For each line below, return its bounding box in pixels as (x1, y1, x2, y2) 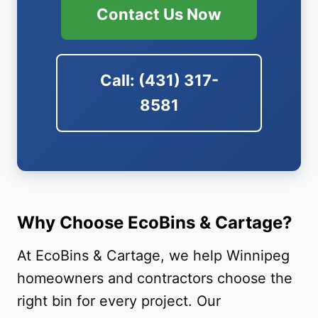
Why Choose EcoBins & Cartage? (17, 212, 292, 234)
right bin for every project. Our (17, 292, 221, 310)
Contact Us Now (97, 5, 221, 24)
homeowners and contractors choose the (17, 270, 292, 287)
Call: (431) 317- (99, 71, 219, 90)
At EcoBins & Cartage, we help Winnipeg (17, 247, 290, 265)
